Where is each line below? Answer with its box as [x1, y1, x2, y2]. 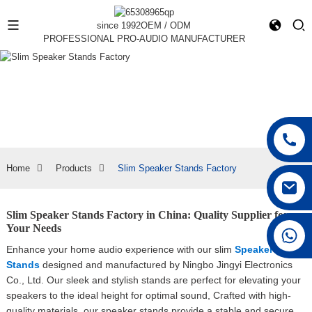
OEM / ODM [141, 20, 192, 31]
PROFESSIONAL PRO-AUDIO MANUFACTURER [42, 33, 245, 45]
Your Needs [6, 222, 61, 235]
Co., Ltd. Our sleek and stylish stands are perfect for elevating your [6, 274, 301, 286]
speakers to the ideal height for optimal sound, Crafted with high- [6, 290, 291, 302]
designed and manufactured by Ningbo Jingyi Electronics [39, 259, 292, 271]
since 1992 [97, 20, 141, 31]
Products [55, 163, 92, 174]
